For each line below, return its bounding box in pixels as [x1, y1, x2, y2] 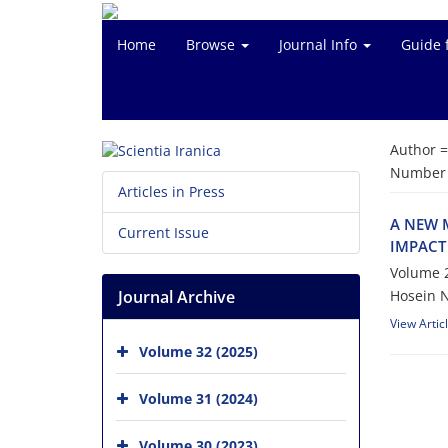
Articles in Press [118, 182, 225, 202]
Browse [186, 35, 239, 54]
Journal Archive [118, 286, 235, 309]
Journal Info [279, 35, 361, 54]
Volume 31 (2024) [139, 389, 258, 408]
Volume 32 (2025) [139, 342, 258, 361]
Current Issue [118, 223, 209, 243]
